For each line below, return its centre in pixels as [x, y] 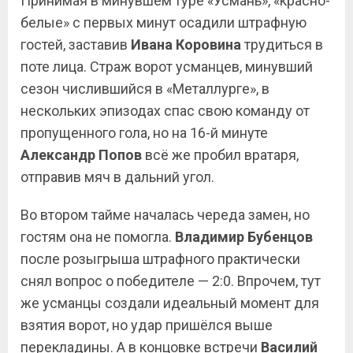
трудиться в [282, 45]
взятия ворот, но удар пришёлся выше [147, 325]
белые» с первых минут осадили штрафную [163, 22]
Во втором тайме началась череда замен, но [165, 215]
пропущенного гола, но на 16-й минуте [144, 133]
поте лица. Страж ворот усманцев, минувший [167, 67]
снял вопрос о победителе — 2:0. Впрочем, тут [171, 281]
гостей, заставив [76, 45]
